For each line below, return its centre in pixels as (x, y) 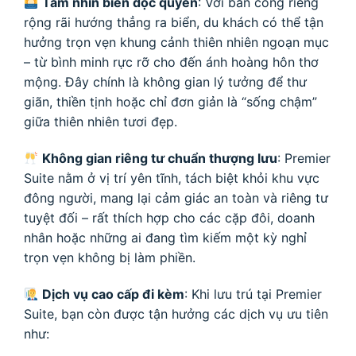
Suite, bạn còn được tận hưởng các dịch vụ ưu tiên (176, 313)
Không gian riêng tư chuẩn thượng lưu (160, 159)
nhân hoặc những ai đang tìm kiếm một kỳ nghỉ (165, 238)
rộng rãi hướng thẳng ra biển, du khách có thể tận (174, 23)
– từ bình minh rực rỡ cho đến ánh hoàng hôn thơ (171, 62)
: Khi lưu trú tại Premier (253, 294)
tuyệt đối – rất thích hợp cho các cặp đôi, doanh (169, 218)
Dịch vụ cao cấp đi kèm (114, 294)
